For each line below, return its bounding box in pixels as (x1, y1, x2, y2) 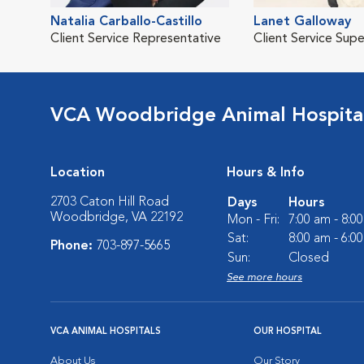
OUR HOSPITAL (253, 327, 322, 336)
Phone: (50, 239, 97, 253)
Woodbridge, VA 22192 (50, 210, 183, 224)
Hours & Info (227, 166, 305, 180)
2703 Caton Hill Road (50, 195, 169, 209)
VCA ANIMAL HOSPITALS (50, 327, 161, 336)
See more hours (227, 271, 302, 283)
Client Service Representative (50, 32, 221, 45)
